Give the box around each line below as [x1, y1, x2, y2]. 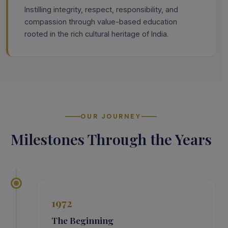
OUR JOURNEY [80, 112, 141, 121]
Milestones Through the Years [10, 129, 212, 149]
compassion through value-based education [24, 17, 177, 26]
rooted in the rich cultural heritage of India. [24, 29, 168, 38]
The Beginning [51, 214, 113, 226]
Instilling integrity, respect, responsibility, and [24, 5, 178, 14]
